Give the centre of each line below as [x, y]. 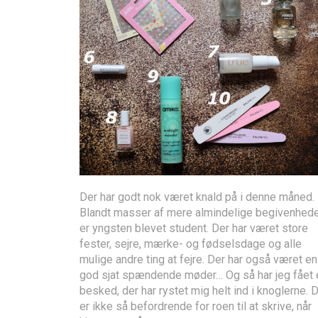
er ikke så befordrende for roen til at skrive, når [196, 307]
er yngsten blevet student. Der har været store [194, 229]
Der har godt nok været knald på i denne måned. [197, 197]
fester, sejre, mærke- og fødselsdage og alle [191, 244]
